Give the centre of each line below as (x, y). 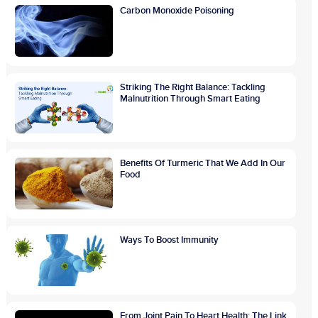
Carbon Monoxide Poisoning (177, 11)
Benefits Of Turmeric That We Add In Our (203, 164)
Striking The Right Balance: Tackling (193, 87)
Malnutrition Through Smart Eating (191, 98)
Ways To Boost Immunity (170, 240)
